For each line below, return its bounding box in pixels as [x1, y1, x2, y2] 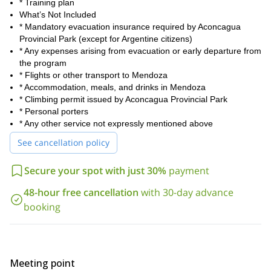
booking [23, 200, 60, 214]
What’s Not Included [19, 10, 96, 19]
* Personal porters [19, 106, 88, 116]
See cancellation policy [18, 137, 109, 148]
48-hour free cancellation [23, 186, 139, 199]
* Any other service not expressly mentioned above [19, 119, 213, 128]
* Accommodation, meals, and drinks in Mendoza [19, 82, 206, 92]
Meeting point [10, 256, 75, 270]
